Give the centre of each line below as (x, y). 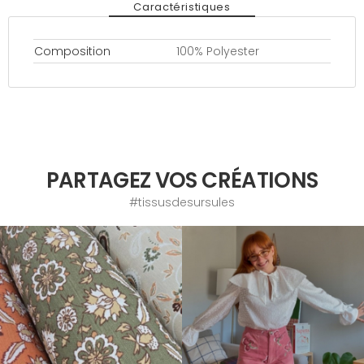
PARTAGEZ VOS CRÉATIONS (182, 180)
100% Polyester (218, 51)
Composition (72, 51)
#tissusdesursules (182, 202)
